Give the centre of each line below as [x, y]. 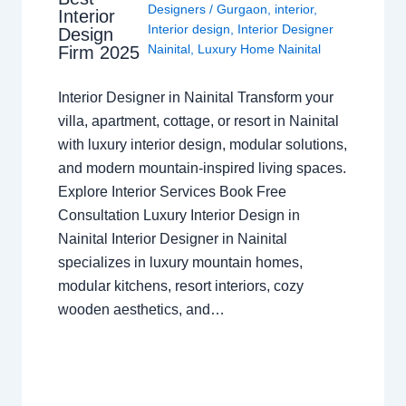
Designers [178, 10]
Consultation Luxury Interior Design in [179, 216]
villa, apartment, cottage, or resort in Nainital [198, 121]
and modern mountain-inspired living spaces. [202, 169]
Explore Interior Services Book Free [172, 192]
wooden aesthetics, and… [141, 310]
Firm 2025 [98, 52]
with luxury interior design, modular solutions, [202, 145]
